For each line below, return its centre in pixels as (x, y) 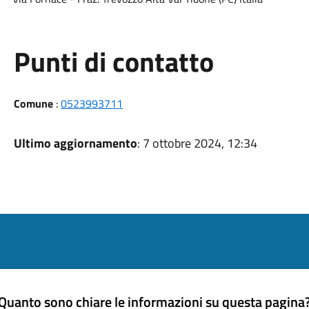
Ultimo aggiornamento (75, 143)
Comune (33, 103)
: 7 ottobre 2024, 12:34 (197, 143)
